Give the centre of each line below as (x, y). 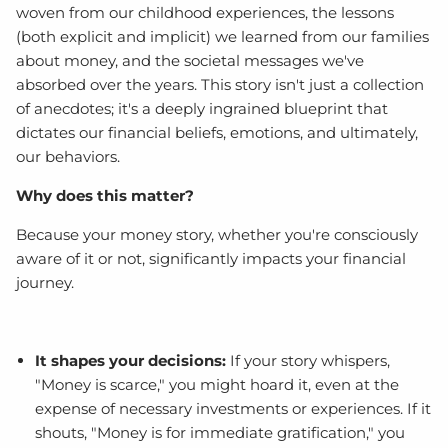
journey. (45, 282)
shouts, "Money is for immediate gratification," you (219, 432)
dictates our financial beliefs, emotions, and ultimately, (217, 132)
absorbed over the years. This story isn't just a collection (220, 84)
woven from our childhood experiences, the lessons (205, 12)
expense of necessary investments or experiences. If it (232, 408)
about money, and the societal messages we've (190, 60)
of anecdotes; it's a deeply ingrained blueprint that (202, 108)
